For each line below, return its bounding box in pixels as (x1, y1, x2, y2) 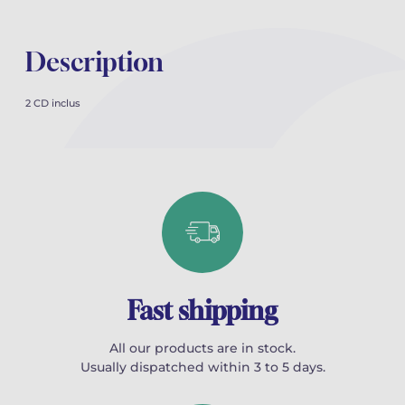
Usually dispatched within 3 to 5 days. (80, 358, 325, 375)
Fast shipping (127, 295, 278, 325)
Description (25, 46, 164, 77)
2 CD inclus (25, 96, 80, 109)
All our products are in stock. (109, 339, 296, 356)
